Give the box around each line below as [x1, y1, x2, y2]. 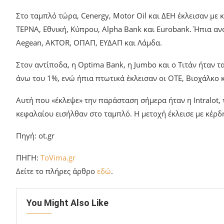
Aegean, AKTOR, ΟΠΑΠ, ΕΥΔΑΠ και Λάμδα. [16, 37, 162, 47]
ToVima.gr [40, 152, 75, 162]
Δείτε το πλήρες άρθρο [16, 165, 97, 176]
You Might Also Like [26, 197, 108, 208]
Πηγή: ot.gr [16, 130, 54, 140]
